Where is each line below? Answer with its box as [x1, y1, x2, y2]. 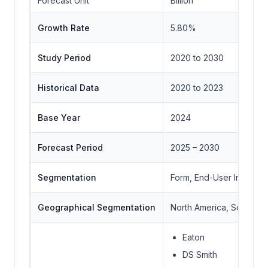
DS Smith [182, 249, 217, 260]
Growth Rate [38, 23, 90, 33]
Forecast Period [38, 142, 103, 153]
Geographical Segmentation [38, 202, 156, 213]
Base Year [38, 112, 80, 123]
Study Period [38, 53, 91, 63]
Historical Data [38, 83, 99, 93]
